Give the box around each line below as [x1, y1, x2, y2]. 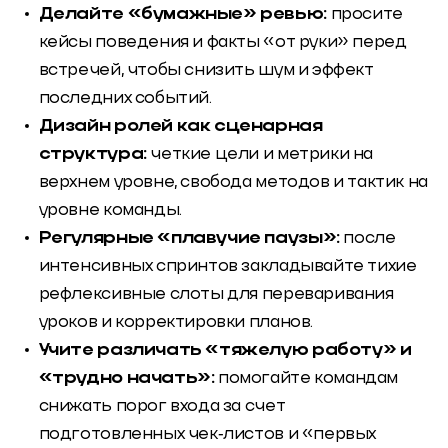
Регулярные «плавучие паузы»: [38, 229, 344, 247]
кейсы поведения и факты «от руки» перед [38, 33, 407, 51]
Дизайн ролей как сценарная [38, 117, 323, 135]
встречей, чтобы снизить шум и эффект [38, 61, 374, 79]
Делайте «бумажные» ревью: [38, 5, 327, 23]
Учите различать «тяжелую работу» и [38, 341, 412, 359]
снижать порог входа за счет [38, 397, 286, 415]
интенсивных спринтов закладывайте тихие [38, 257, 417, 275]
